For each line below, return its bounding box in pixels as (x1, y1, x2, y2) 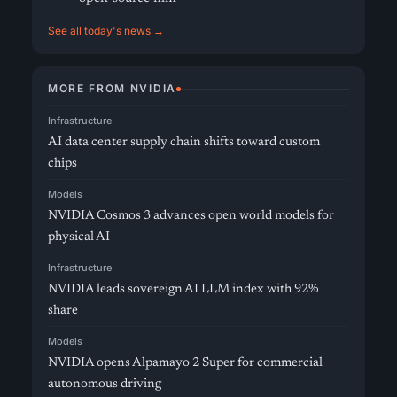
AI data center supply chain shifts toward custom (48, 136, 320, 149)
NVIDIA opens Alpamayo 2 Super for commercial (48, 356, 323, 370)
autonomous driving (48, 378, 161, 391)
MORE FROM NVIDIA (48, 82, 176, 95)
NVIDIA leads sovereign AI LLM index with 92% (48, 283, 319, 296)
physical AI (48, 230, 110, 244)
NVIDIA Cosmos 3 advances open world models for (48, 209, 334, 222)
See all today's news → (48, 24, 164, 37)
